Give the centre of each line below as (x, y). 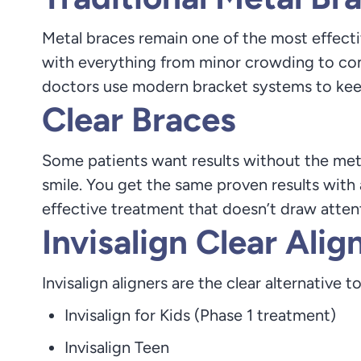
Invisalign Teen (117, 347)
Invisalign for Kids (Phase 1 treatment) (200, 315)
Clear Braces (139, 120)
